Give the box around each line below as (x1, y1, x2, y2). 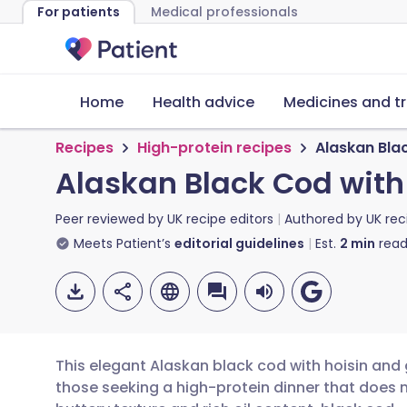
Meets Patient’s (74, 234, 171, 253)
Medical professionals (151, 3, 298, 21)
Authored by (284, 210, 366, 228)
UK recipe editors (167, 210, 273, 228)
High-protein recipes (137, 137, 292, 158)
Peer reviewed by (55, 210, 167, 228)
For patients (37, 3, 120, 21)
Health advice (153, 92, 254, 113)
